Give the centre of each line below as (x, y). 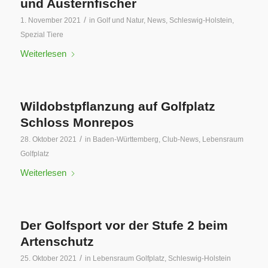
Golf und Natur (120, 20)
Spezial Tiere (42, 35)
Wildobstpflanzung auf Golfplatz (118, 106)
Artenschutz (57, 241)
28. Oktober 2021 (48, 139)
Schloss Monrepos (77, 122)
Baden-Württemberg (125, 139)
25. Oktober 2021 (48, 258)
